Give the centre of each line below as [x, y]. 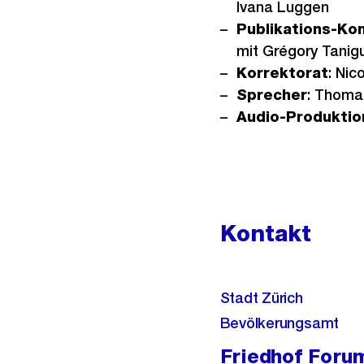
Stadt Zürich [261, 298]
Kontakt [265, 233]
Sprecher [271, 95]
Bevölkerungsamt [279, 323]
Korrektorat [282, 73]
